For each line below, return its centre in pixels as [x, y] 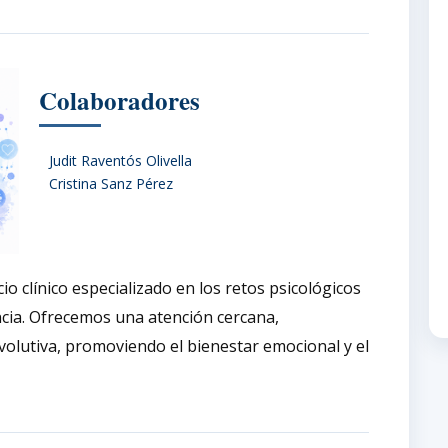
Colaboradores [119, 100]
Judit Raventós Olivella [120, 160]
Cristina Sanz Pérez [111, 183]
